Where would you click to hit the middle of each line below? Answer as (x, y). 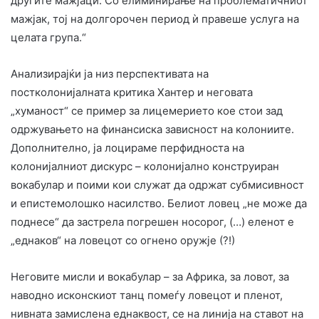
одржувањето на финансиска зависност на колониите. (152, 129)
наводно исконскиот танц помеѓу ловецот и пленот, (147, 295)
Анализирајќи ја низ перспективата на (110, 73)
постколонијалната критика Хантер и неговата (132, 92)
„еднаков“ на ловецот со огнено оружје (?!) (123, 240)
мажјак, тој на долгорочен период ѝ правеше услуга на (155, 19)
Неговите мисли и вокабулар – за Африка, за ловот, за (150, 276)
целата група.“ (48, 37)
